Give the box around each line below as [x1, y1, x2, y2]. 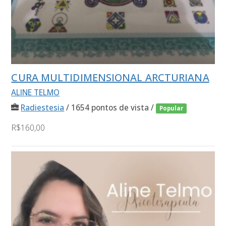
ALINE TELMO [11, 87, 60, 97]
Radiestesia [21, 102, 65, 112]
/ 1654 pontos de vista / [64, 102, 156, 112]
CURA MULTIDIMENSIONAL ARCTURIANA [11, 71, 209, 85]
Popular [159, 104, 184, 112]
